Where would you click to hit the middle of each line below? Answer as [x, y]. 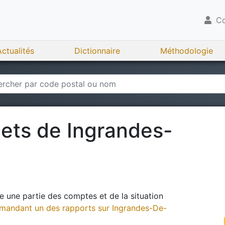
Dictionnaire [97, 51]
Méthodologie [187, 51]
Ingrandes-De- [139, 208]
